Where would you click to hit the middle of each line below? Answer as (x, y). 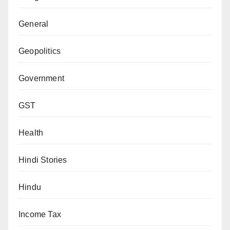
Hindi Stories (43, 160)
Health (31, 133)
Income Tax (40, 215)
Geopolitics (40, 51)
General (34, 24)
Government (41, 79)
